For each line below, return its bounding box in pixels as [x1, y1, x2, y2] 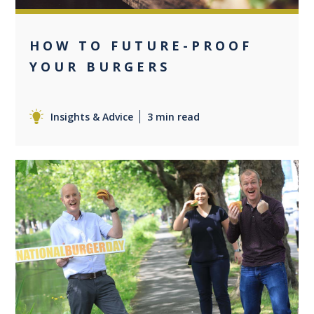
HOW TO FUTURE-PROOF [29, 36, 253, 54]
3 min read [147, 109, 200, 123]
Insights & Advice [50, 109, 134, 123]
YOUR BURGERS [29, 57, 171, 75]
